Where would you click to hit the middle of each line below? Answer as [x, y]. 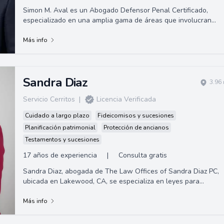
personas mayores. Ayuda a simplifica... [85, 191]
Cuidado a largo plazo [57, 115]
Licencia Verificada [126, 99]
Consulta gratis [142, 155]
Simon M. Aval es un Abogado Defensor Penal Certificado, [115, 10]
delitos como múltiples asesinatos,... [80, 30]
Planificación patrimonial [60, 127]
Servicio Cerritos [49, 99]
